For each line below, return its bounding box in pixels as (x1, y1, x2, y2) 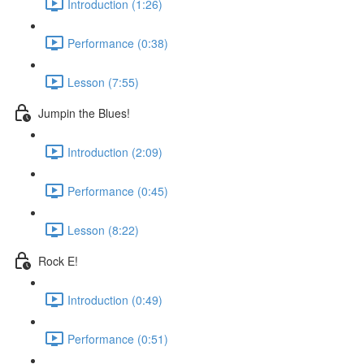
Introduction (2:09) (67, 143, 162, 160)
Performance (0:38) (67, 34, 168, 51)
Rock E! (38, 252, 78, 269)
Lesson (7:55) (67, 73, 139, 90)
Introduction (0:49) (67, 291, 162, 308)
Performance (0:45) (67, 182, 168, 199)
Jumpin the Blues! (38, 104, 130, 121)
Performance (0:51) (67, 330, 168, 347)
